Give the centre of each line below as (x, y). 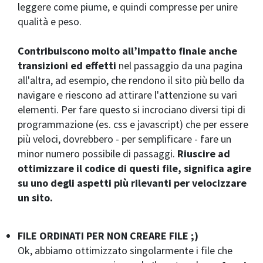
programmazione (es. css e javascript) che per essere (133, 124)
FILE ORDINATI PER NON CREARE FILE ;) (108, 236)
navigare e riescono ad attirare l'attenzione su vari (127, 95)
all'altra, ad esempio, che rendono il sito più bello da (131, 80)
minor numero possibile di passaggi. (97, 154)
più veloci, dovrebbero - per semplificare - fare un (124, 139)
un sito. (35, 198)
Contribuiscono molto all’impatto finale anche (127, 51)
